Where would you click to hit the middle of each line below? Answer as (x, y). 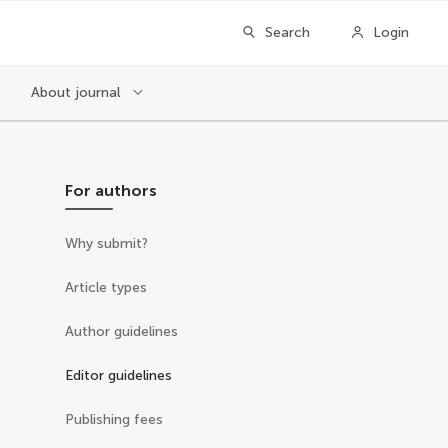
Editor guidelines (119, 375)
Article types (106, 287)
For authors (111, 190)
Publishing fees (114, 419)
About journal (77, 92)
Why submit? (107, 243)
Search (287, 32)
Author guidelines (122, 331)
